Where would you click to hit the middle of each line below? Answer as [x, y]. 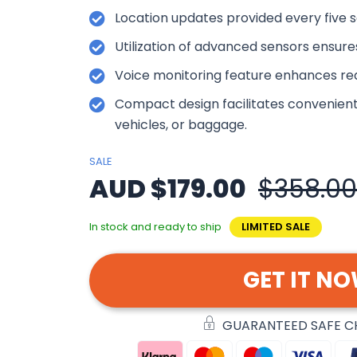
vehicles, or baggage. [181, 124]
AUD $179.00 [168, 188]
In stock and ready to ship [155, 226]
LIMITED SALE [276, 226]
